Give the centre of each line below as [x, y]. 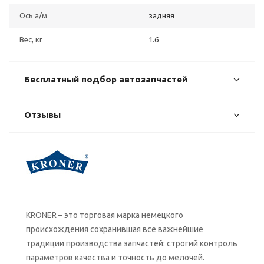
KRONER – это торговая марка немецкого [105, 215]
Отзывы [42, 115]
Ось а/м [33, 15]
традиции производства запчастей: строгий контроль [132, 243]
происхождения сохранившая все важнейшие [115, 229]
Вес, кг [31, 39]
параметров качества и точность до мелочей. [115, 258]
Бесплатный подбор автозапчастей [106, 79]
